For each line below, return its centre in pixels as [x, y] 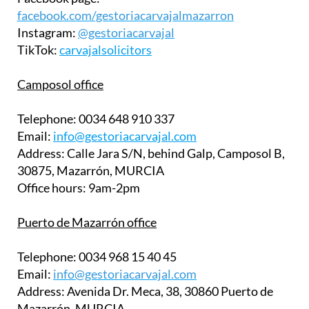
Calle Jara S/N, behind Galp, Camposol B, [175, 153]
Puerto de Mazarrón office [87, 222]
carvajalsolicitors [106, 50]
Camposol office [60, 84]
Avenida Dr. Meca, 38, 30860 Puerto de [169, 291]
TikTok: [38, 50]
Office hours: [52, 188]
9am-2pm [113, 188]
